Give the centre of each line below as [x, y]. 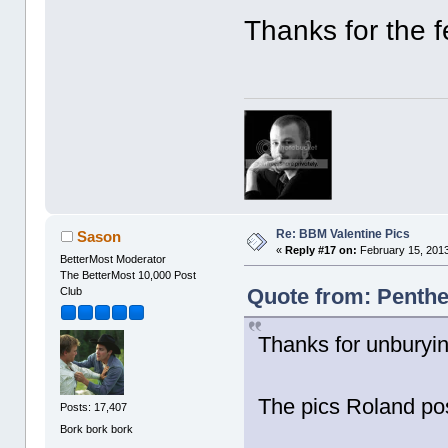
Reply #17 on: [321, 249]
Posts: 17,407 [94, 407]
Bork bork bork [97, 428]
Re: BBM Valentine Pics [343, 233]
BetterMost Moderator [113, 258]
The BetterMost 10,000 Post [128, 274]
